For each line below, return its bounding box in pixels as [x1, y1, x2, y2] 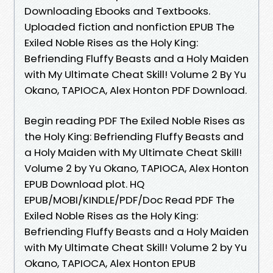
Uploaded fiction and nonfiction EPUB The [24, 19, 235, 34]
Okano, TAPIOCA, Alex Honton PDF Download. [24, 82, 247, 97]
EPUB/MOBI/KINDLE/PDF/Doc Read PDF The [24, 192, 235, 207]
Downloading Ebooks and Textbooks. [24, 3, 210, 18]
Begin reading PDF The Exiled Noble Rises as [24, 113, 245, 128]
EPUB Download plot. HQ [24, 176, 144, 191]
